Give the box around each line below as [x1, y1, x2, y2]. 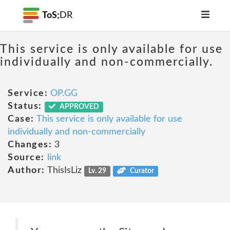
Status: [8, 102, 42, 111]
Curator [128, 167, 154, 175]
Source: [8, 153, 45, 162]
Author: [8, 166, 45, 175]
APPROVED [58, 103, 100, 110]
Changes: [8, 140, 52, 149]
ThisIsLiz [45, 166, 84, 175]
